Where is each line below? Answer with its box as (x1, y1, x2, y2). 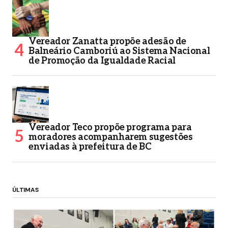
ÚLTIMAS (12, 186, 39, 194)
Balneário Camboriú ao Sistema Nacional (28, 46, 210, 57)
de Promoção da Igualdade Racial (28, 55, 176, 67)
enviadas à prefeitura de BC (28, 141, 152, 153)
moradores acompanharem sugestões (28, 132, 193, 143)
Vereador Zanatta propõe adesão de (28, 36, 187, 47)
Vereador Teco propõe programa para (28, 122, 192, 133)
